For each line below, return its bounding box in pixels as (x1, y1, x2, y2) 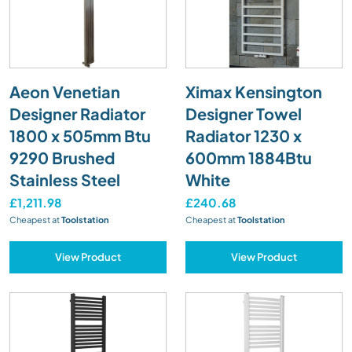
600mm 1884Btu (185, 147, 312, 167)
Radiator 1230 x (185, 125, 302, 145)
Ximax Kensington (185, 81, 322, 101)
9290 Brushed (9, 147, 115, 167)
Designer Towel (185, 103, 302, 123)
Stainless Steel (9, 169, 120, 189)
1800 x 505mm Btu (9, 125, 151, 145)
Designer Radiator (9, 103, 145, 123)
